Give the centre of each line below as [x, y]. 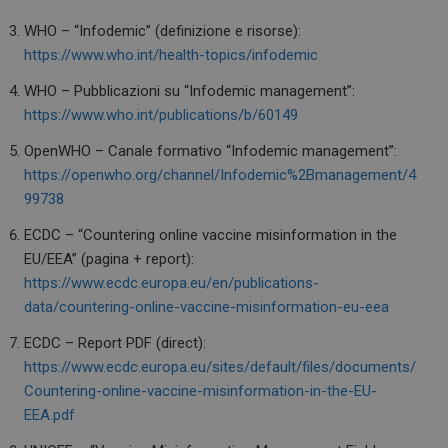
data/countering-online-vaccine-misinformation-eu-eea [207, 307]
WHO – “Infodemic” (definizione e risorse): [163, 31]
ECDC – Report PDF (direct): [115, 343]
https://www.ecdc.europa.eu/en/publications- [172, 283]
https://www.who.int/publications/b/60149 [161, 115]
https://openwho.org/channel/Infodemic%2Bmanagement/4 [220, 175]
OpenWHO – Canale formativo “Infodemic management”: [211, 151]
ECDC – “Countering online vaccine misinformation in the [211, 235]
